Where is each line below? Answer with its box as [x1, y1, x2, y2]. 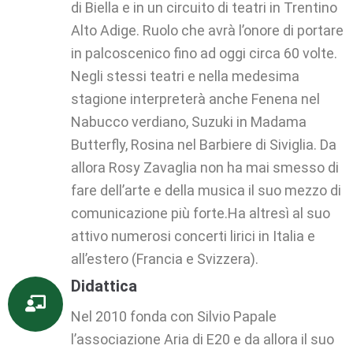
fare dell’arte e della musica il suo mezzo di [71, 182, 341, 199]
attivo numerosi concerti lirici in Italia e [71, 228, 315, 245]
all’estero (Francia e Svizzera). [71, 251, 258, 268]
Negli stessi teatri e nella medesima [71, 68, 299, 85]
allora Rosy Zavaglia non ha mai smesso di [71, 159, 339, 176]
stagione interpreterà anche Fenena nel [71, 91, 320, 108]
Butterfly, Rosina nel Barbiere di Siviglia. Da [71, 136, 336, 154]
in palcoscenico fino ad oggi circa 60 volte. [71, 45, 337, 62]
